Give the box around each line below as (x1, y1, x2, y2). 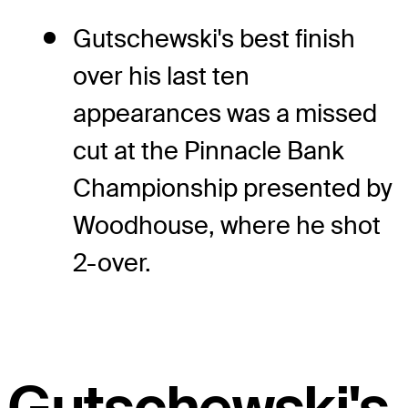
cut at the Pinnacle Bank (73, 135, 344, 168)
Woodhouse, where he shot (73, 209, 381, 242)
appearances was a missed (73, 97, 377, 130)
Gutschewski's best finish (73, 23, 355, 56)
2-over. (73, 247, 151, 280)
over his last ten (73, 60, 250, 93)
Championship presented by (73, 172, 393, 205)
